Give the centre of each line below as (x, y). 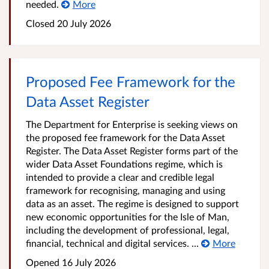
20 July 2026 (83, 23)
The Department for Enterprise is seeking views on (132, 124)
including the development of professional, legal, (128, 230)
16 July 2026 (88, 262)
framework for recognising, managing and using (125, 190)
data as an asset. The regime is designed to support (132, 203)
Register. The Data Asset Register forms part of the (132, 150)
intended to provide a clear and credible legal (120, 177)
